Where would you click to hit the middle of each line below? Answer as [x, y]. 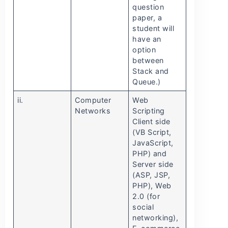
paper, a [147, 18]
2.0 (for [146, 196]
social [143, 207]
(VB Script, [152, 132]
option [144, 50]
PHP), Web [152, 186]
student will [153, 28]
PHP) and [150, 154]
